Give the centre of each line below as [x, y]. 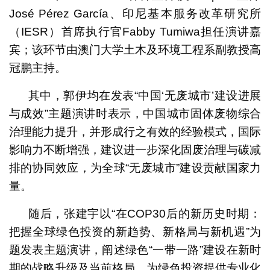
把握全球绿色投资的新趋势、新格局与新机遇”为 [135, 231]
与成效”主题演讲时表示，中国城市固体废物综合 [135, 113]
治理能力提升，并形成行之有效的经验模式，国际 [135, 131]
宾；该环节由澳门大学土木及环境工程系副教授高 [135, 49]
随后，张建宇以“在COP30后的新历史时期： [145, 213]
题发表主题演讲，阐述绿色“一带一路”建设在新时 [135, 250]
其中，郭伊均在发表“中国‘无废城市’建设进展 [145, 95]
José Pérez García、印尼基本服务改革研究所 [135, 13]
